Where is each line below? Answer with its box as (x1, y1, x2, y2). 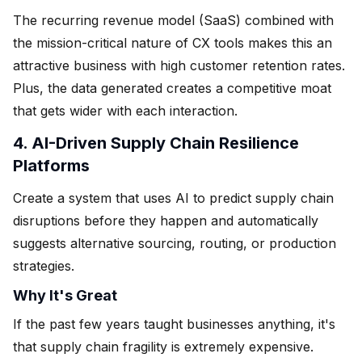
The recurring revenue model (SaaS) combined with (13, 11, 334, 28)
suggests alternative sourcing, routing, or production (13, 234, 336, 251)
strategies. (13, 257, 74, 274)
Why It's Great (13, 286, 117, 304)
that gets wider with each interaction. (13, 102, 238, 119)
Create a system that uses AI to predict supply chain (13, 189, 334, 206)
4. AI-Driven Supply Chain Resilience (13, 133, 299, 153)
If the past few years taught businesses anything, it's (13, 315, 335, 332)
